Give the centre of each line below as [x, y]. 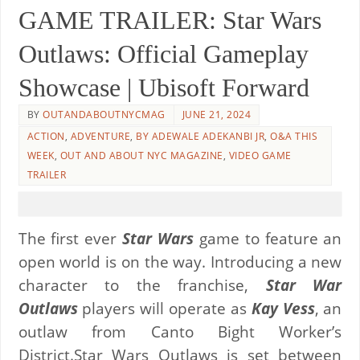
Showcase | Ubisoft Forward [164, 87]
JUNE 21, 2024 [217, 114]
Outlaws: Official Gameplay [163, 53]
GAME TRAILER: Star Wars [170, 20]
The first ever [70, 238]
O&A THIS [294, 136]
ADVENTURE [100, 136]
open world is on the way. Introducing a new [180, 261]
